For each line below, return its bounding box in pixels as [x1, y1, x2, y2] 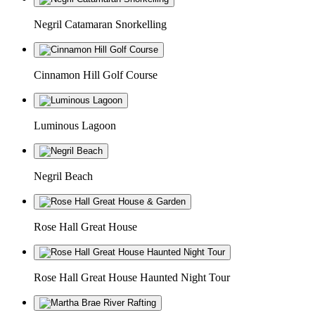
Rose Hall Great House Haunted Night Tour [34, 271, 230, 283]
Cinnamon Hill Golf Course [34, 68, 157, 81]
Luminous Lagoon [34, 119, 116, 131]
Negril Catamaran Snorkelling [34, 18, 167, 30]
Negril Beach [34, 169, 93, 182]
